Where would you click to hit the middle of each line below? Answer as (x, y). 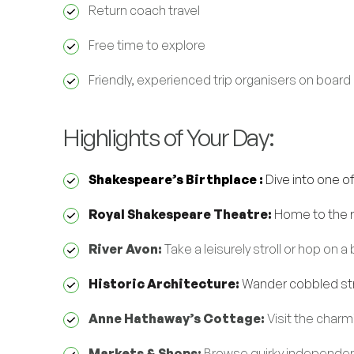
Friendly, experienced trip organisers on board (220, 80)
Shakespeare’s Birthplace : (177, 179)
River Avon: (125, 249)
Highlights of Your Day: (169, 137)
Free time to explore (147, 45)
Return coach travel (144, 10)
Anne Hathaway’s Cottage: (177, 318)
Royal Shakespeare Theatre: (180, 214)
